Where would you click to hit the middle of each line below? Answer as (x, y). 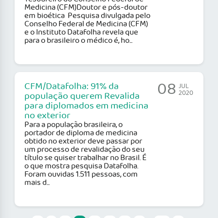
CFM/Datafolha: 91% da (72, 87)
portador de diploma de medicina (81, 133)
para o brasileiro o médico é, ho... (78, 41)
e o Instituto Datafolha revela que (81, 33)
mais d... (37, 183)
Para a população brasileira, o (73, 125)
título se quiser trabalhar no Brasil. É (85, 158)
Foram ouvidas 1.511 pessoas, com (81, 175)
